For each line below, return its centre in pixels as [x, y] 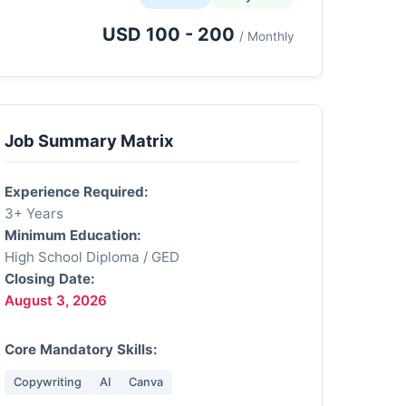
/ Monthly [267, 36]
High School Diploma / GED [92, 257]
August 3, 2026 [56, 300]
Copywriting [48, 382]
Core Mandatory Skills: [82, 349]
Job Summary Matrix [90, 140]
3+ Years [34, 213]
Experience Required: [77, 192]
